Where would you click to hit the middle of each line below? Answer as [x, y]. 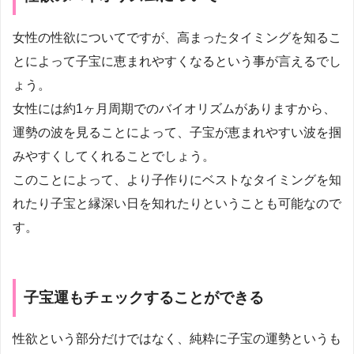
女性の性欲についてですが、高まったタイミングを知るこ [177, 37]
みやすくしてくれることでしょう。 [114, 156]
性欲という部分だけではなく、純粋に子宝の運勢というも [177, 339]
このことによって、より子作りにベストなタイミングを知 [177, 179]
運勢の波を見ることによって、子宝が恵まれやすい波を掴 [177, 132]
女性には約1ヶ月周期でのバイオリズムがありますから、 [174, 108]
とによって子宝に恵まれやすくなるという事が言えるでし [177, 61]
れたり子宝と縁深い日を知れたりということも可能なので [177, 203]
